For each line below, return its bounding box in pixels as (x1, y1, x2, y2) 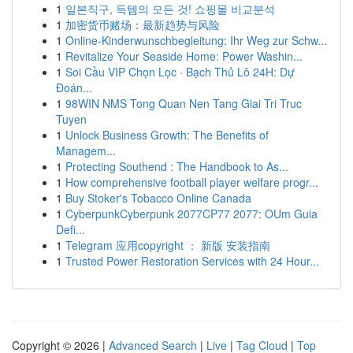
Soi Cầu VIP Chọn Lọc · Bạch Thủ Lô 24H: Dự (65, 64, 295, 80)
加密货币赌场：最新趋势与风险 (65, 17, 220, 32)
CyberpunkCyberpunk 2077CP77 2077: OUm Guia (65, 206, 318, 221)
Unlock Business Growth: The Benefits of (65, 127, 269, 143)
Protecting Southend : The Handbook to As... (65, 158, 288, 174)
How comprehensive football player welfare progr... (65, 174, 318, 190)
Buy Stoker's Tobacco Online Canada (65, 190, 251, 206)
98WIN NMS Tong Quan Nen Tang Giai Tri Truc (65, 95, 302, 111)
